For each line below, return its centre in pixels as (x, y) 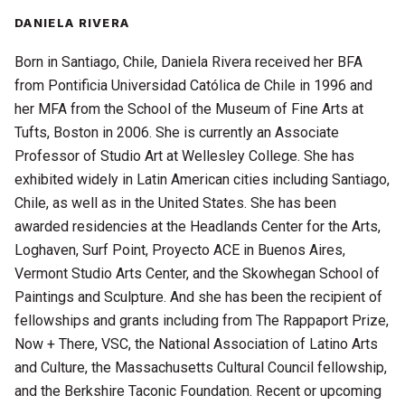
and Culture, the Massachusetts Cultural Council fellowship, (201, 367)
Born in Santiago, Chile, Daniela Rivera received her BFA (189, 61)
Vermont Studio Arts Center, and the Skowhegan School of (198, 273)
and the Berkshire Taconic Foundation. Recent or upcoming (198, 391)
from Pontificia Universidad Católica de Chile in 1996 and (194, 85)
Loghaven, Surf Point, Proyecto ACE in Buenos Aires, (180, 250)
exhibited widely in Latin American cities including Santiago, (202, 179)
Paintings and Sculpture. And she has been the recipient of (199, 297)
